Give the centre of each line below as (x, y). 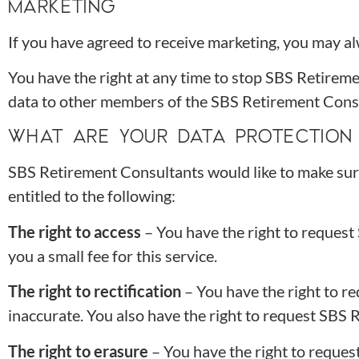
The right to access (75, 231)
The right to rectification (95, 291)
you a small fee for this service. (113, 255)
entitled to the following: (92, 196)
